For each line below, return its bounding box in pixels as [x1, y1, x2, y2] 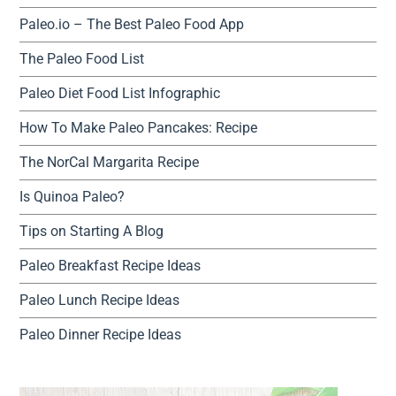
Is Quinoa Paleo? [19, 188, 126, 206]
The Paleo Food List [19, 50, 145, 68]
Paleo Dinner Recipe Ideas [19, 326, 182, 344]
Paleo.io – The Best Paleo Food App [19, 16, 245, 34]
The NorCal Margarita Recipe [19, 154, 200, 171]
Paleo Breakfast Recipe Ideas [19, 257, 202, 275]
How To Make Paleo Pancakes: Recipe [19, 119, 258, 137]
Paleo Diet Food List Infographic [19, 85, 221, 103]
